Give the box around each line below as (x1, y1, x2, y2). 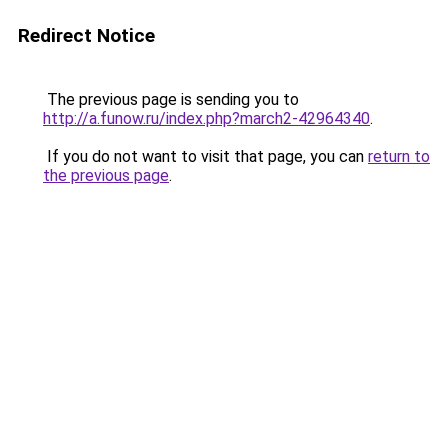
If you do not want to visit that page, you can (43, 147, 368, 166)
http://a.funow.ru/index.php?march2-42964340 (43, 109, 370, 128)
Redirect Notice (18, 24, 155, 47)
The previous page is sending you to (43, 90, 299, 109)
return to (368, 147, 430, 166)
